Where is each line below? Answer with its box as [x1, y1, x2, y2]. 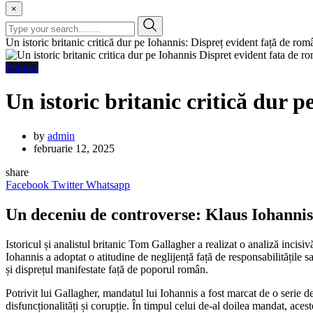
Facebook [6, 178, 49, 191]
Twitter [52, 178, 83, 191]
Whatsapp [86, 178, 130, 191]
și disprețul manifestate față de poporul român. [6, 263, 208, 275]
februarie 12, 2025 [34, 142, 115, 154]
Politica [6, 61, 38, 73]
